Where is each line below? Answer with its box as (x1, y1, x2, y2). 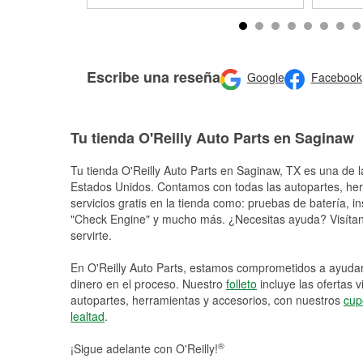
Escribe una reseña (87, 66, 220, 88)
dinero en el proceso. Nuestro (70, 275, 226, 292)
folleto (226, 275, 257, 292)
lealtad (70, 308, 105, 324)
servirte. (70, 227, 112, 243)
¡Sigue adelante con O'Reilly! (70, 340, 218, 357)
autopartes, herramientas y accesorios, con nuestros (70, 292, 344, 308)
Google (246, 69, 284, 86)
